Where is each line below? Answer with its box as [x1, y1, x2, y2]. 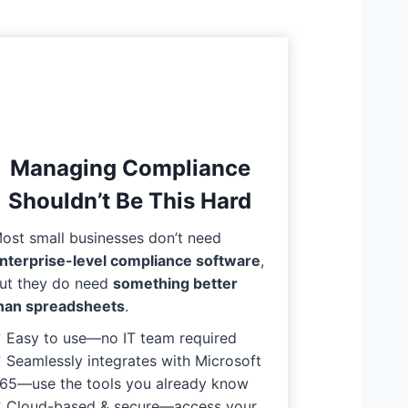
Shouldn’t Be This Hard [8, 187, 252, 214]
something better [113, 273, 239, 292]
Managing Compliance [9, 154, 250, 181]
